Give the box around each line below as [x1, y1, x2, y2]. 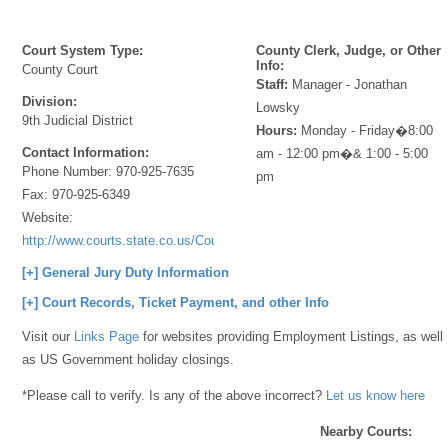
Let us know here [326, 387, 426, 403]
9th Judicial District [22, 113, 134, 128]
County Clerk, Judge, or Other [256, 43, 442, 58]
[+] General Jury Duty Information [22, 265, 230, 280]
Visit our [22, 329, 75, 344]
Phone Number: [22, 164, 117, 179]
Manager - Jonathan [288, 77, 408, 92]
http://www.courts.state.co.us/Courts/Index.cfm [22, 233, 296, 248]
